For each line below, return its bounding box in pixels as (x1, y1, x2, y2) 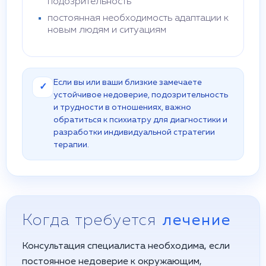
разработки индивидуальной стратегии (53, 128, 215, 137)
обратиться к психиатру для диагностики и (53, 116, 227, 124)
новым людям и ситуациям (47, 26, 166, 35)
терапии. (53, 141, 89, 149)
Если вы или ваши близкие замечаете (53, 78, 202, 87)
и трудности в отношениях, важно (53, 103, 191, 112)
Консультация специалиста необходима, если (22, 242, 230, 251)
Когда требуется (22, 213, 162, 229)
